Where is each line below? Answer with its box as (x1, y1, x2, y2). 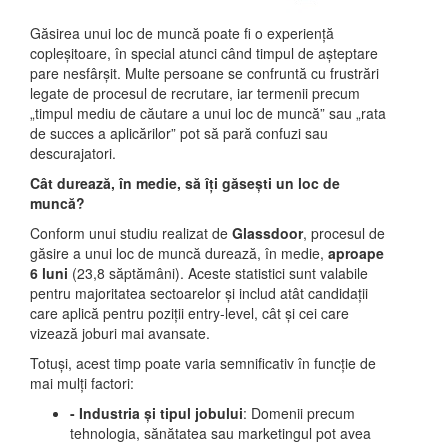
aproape (328, 243, 384, 263)
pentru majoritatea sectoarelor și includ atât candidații (30, 283, 368, 303)
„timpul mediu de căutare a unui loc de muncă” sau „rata (30, 103, 386, 123)
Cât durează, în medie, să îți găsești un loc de (30, 173, 340, 193)
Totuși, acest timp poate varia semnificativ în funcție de (30, 353, 376, 373)
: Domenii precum (243, 403, 355, 423)
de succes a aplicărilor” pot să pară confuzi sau (30, 123, 328, 143)
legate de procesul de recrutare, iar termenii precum (30, 83, 360, 103)
